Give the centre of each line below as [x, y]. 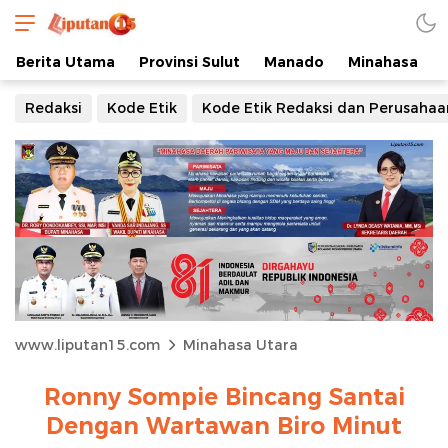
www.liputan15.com [87, 344]
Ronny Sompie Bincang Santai [224, 396]
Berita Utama [65, 62]
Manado [294, 62]
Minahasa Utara [240, 344]
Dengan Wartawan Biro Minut [224, 425]
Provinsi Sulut [189, 62]
